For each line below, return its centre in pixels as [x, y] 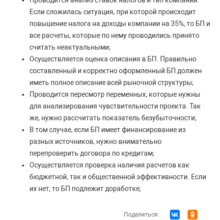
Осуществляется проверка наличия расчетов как [110, 165]
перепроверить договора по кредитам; [92, 153]
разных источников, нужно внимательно [96, 142]
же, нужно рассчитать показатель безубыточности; [113, 118]
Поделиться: [141, 215]
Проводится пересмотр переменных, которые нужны [115, 95]
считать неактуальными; [70, 47]
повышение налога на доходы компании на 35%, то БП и [120, 24]
